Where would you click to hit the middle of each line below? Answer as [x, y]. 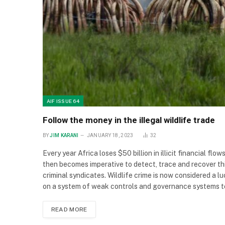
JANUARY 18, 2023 [110, 136]
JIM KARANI [64, 136]
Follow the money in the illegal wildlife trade [129, 120]
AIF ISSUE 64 [63, 101]
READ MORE [69, 210]
